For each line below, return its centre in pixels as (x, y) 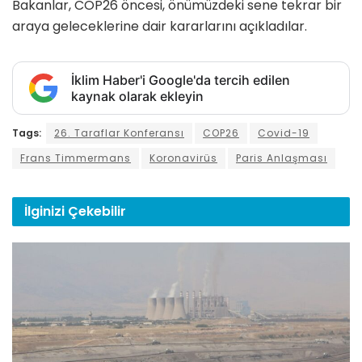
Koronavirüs (183, 158)
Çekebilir (97, 211)
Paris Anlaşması (282, 158)
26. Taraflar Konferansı (119, 133)
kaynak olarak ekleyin (137, 96)
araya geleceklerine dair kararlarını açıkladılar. (160, 26)
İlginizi (46, 211)
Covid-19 (284, 133)
